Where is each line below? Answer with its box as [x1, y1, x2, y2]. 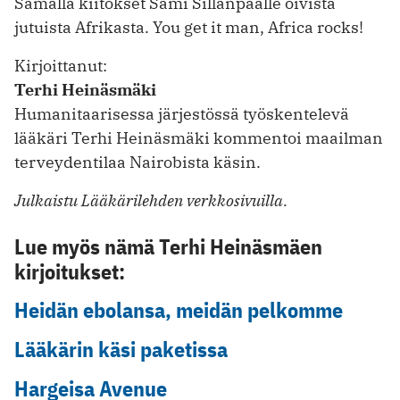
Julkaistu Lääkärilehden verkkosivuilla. [14, 189, 287, 211]
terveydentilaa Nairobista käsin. [14, 151, 261, 172]
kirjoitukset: [14, 256, 125, 286]
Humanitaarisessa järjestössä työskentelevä [14, 103, 349, 124]
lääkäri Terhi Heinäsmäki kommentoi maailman [14, 127, 383, 148]
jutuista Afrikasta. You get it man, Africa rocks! [14, 16, 363, 37]
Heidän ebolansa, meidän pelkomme [14, 296, 343, 325]
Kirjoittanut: [14, 54, 107, 76]
